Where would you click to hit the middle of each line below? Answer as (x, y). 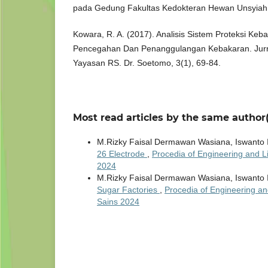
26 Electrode (122, 154)
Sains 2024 (118, 202)
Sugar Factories (128, 190)
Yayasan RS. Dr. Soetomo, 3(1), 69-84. (147, 63)
